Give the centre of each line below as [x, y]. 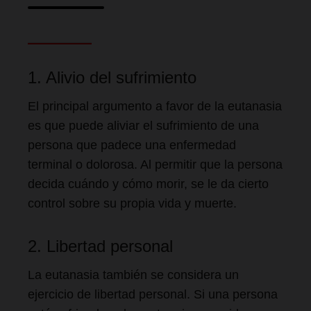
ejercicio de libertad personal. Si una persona [153, 294]
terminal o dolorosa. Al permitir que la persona [155, 165]
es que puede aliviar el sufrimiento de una [143, 126]
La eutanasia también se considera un [133, 275]
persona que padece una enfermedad [132, 145]
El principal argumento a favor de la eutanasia [155, 106]
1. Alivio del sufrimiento [112, 77]
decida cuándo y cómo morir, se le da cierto [148, 184]
